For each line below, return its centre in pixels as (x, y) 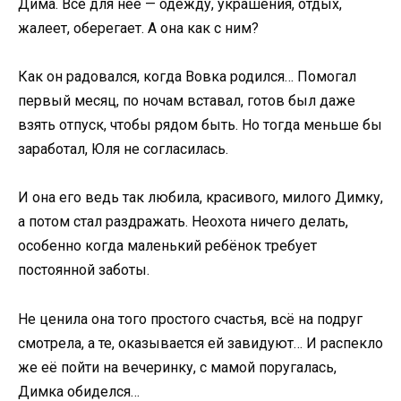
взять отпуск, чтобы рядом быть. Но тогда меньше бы (200, 125)
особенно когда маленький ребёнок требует (167, 246)
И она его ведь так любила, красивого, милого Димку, (200, 198)
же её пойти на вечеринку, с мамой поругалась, (177, 367)
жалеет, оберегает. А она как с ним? (138, 28)
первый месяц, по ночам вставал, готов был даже (187, 101)
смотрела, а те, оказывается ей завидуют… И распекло (200, 343)
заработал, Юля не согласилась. (123, 149)
